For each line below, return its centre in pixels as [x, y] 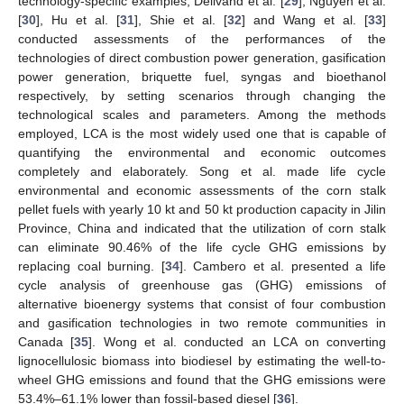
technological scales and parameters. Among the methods [202, 114]
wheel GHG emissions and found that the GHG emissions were [202, 379]
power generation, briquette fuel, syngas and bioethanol [202, 76]
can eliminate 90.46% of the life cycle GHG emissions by [202, 247]
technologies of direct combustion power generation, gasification [202, 57]
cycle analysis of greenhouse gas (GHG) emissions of [202, 285]
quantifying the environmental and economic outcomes [202, 152]
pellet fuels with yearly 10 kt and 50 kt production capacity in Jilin [202, 209]
